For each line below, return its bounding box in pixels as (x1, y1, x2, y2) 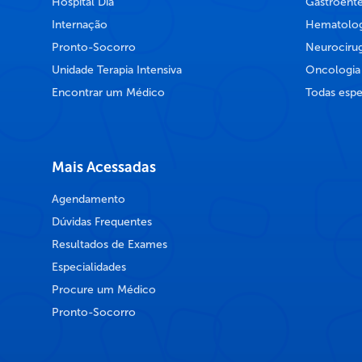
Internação (52, 17, 107, 32)
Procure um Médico (52, 282, 156, 297)
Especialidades (52, 259, 126, 274)
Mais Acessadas (52, 158, 156, 176)
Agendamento (52, 192, 125, 206)
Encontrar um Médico (52, 85, 165, 99)
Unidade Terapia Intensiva (52, 62, 182, 77)
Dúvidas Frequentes (52, 214, 152, 229)
